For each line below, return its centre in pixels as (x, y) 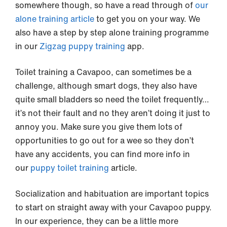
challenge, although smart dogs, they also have (106, 86)
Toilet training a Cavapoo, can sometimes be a (103, 72)
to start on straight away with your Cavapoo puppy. (113, 207)
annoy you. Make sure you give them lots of (99, 127)
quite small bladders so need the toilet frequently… (112, 100)
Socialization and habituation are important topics (112, 194)
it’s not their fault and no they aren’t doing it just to (113, 113)
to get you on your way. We (147, 19)
